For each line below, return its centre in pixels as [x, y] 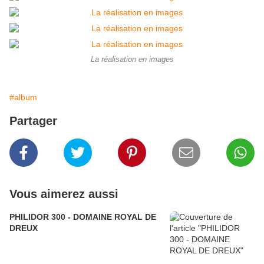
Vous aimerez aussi [64, 194]
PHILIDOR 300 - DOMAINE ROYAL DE [83, 217]
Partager [33, 121]
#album [23, 98]
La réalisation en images [132, 60]
